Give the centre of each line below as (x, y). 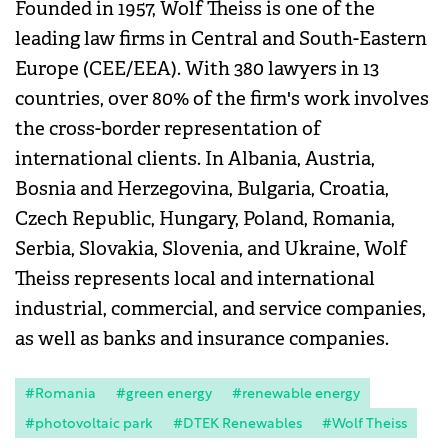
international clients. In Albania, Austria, (195, 159)
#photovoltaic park (89, 425)
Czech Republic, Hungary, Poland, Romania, (205, 219)
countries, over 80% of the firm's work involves (222, 99)
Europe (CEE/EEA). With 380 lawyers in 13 (197, 69)
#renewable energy (296, 395)
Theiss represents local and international (195, 279)
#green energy (164, 395)
